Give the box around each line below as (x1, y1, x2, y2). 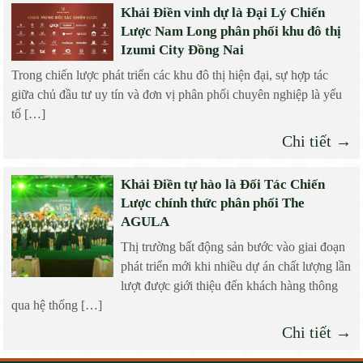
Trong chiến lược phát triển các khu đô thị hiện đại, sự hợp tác (11, 68, 329, 83)
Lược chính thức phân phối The (120, 195, 305, 211)
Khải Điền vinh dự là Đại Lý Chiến (120, 5, 325, 21)
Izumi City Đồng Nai (120, 42, 244, 58)
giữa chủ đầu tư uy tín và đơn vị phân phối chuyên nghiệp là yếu (11, 88, 343, 102)
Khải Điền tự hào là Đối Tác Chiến (120, 177, 325, 193)
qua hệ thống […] (11, 298, 103, 313)
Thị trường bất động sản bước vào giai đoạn (120, 240, 345, 254)
